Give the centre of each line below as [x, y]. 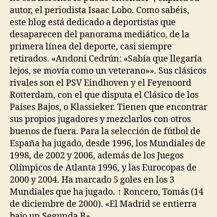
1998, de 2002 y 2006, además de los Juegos [97, 156]
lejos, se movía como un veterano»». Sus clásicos [108, 71]
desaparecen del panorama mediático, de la [100, 35]
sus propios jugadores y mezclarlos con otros [100, 119]
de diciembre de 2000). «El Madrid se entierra [103, 204]
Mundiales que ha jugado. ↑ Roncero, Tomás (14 [107, 192]
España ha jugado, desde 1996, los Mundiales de [108, 144]
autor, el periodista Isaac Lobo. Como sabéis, [100, 10]
